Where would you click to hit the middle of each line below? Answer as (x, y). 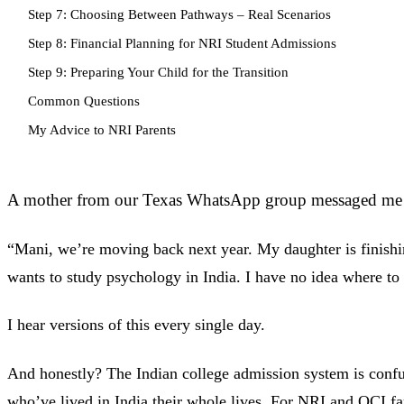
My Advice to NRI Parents (101, 129)
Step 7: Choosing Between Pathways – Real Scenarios (179, 14)
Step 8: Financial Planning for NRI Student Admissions (182, 42)
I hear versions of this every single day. (136, 325)
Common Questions (83, 100)
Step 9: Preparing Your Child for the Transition (158, 71)
